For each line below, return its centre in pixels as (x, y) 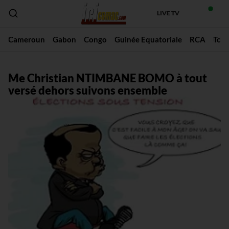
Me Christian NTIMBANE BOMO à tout (107, 78)
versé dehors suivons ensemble (87, 90)
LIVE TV (168, 13)
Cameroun (26, 39)
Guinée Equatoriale (148, 39)
